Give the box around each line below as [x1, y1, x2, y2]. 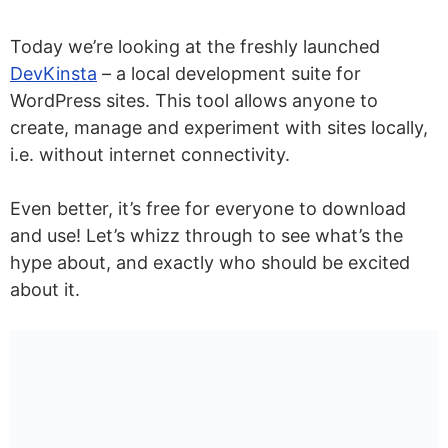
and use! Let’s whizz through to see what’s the [10, 225, 403, 246]
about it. [10, 279, 80, 300]
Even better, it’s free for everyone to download [10, 198, 406, 219]
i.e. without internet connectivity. [10, 144, 290, 165]
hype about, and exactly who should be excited [10, 252, 410, 273]
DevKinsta [10, 63, 97, 84]
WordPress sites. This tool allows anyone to [10, 90, 378, 111]
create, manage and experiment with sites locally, [10, 117, 428, 138]
